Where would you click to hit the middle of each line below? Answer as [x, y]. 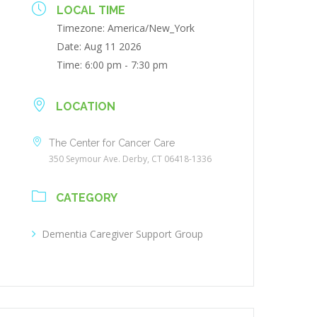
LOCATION [86, 106]
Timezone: [82, 28]
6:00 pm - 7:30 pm [127, 65]
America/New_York [151, 28]
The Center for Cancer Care [112, 143]
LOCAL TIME [91, 10]
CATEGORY [87, 198]
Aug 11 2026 [113, 46]
